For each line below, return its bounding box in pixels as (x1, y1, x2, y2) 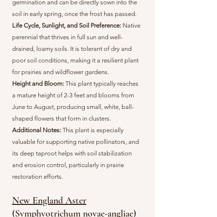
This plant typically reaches (65, 80, 139, 87)
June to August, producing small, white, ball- (12, 103, 134, 110)
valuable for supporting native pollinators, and (12, 138, 139, 145)
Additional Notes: (12, 126, 62, 134)
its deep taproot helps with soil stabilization (12, 150, 132, 157)
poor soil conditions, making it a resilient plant (12, 57, 139, 64)
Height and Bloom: (12, 80, 65, 87)
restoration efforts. (12, 173, 63, 180)
